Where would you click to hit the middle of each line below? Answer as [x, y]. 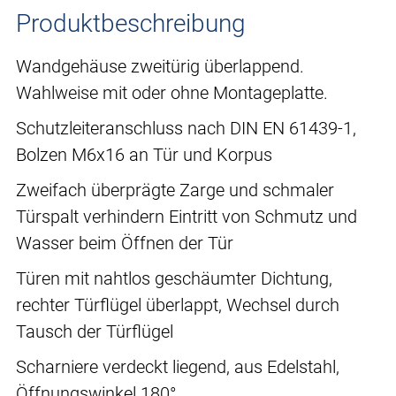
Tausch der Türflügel [95, 332]
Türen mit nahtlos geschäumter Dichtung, [174, 279]
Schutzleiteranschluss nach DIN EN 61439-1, [186, 129]
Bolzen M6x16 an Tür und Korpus [144, 155]
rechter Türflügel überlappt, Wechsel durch [178, 305]
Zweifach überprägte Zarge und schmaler [175, 190]
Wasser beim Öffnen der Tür [125, 244]
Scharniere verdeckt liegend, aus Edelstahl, [178, 367]
